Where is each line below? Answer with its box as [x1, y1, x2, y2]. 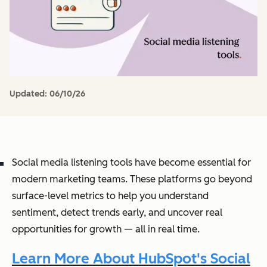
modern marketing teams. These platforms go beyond [12, 173, 252, 185]
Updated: [10, 89, 49, 99]
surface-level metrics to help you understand [12, 190, 209, 201]
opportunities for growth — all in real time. [12, 223, 200, 235]
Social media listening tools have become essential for [12, 157, 251, 168]
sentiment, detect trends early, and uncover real [12, 207, 222, 218]
